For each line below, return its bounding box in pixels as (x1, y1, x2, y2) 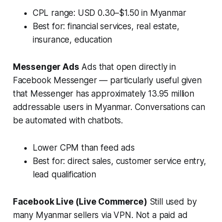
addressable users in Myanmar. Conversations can (12, 102, 205, 112)
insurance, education (32, 35, 112, 45)
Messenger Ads (12, 62, 79, 72)
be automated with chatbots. (12, 115, 123, 126)
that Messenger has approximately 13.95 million (12, 89, 194, 99)
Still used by (147, 197, 197, 207)
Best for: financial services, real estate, (32, 21, 179, 32)
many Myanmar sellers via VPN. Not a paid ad (12, 210, 188, 221)
